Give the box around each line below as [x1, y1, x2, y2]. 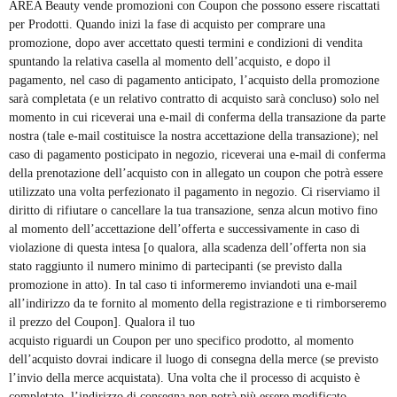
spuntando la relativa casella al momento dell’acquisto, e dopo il [9, 55, 331, 69]
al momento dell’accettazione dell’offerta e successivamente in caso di [9, 222, 360, 237]
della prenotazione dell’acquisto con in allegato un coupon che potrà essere [9, 167, 383, 181]
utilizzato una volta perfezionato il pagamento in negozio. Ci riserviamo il [9, 185, 380, 199]
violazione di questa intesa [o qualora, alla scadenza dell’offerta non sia [9, 241, 366, 255]
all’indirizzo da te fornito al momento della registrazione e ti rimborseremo [9, 297, 386, 311]
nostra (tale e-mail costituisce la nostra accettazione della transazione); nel [9, 129, 378, 144]
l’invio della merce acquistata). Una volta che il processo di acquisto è [9, 371, 360, 385]
